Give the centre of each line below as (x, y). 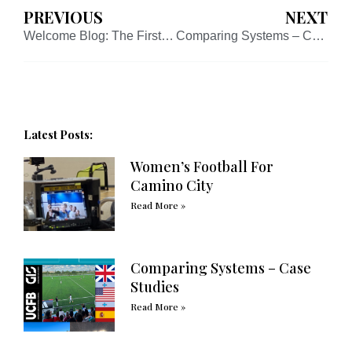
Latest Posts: (58, 135)
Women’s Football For (202, 167)
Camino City (172, 186)
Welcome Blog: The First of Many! (167, 35)
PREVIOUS (63, 16)
